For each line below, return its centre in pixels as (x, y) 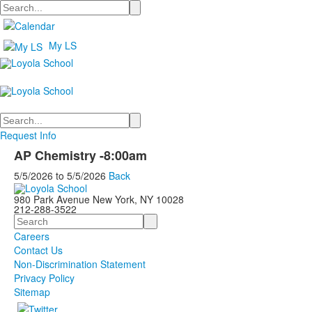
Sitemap (32, 292)
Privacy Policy (44, 278)
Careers (32, 236)
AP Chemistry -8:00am (80, 155)
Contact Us (38, 250)
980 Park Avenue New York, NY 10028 (99, 200)
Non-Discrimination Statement (80, 264)
